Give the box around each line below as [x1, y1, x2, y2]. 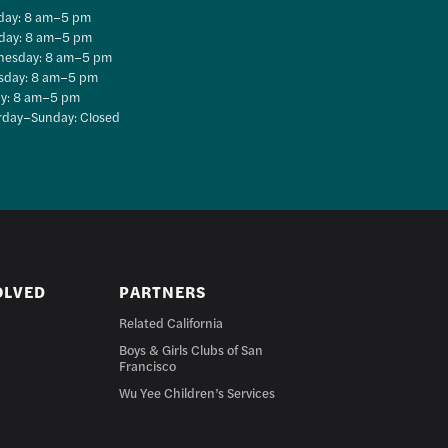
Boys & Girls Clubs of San [119, 339, 264, 359]
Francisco [119, 355, 177, 375]
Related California [119, 312, 224, 332]
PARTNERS [119, 279, 207, 303]
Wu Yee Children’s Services [119, 382, 276, 402]
